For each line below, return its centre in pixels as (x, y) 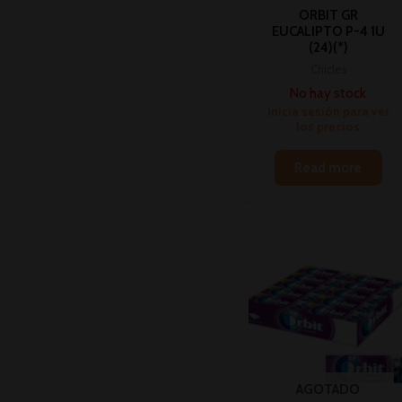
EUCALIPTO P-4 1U (328, 32)
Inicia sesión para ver (328, 112)
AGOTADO (328, 390)
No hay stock (328, 94)
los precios (328, 127)
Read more (328, 168)
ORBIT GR (328, 16)
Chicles (328, 69)
